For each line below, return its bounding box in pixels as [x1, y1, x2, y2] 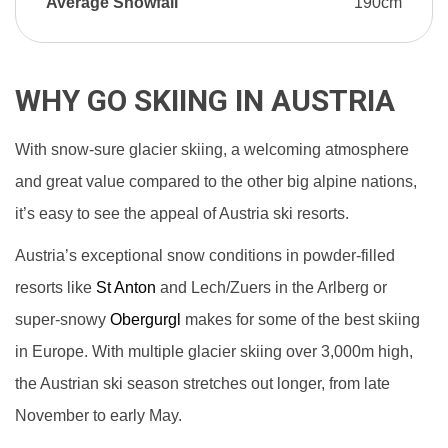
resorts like [15, 279, 96, 296]
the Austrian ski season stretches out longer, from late [15, 375, 390, 392]
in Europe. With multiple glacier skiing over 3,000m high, [15, 343, 413, 360]
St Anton [96, 279, 156, 296]
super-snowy [15, 311, 110, 328]
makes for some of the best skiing [181, 311, 420, 328]
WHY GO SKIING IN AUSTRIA [15, 83, 395, 118]
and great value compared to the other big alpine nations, [15, 173, 417, 190]
